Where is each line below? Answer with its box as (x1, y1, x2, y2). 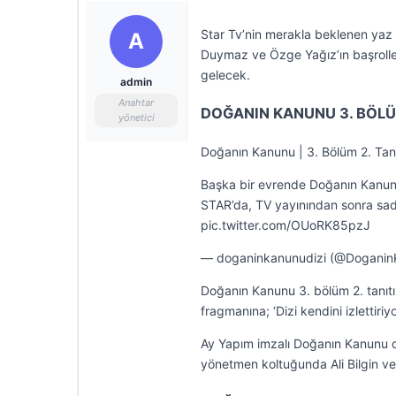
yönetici (118, 111, 155, 124)
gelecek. (201, 67, 250, 82)
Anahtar (118, 96, 154, 109)
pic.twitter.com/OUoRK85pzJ (201, 217, 370, 232)
